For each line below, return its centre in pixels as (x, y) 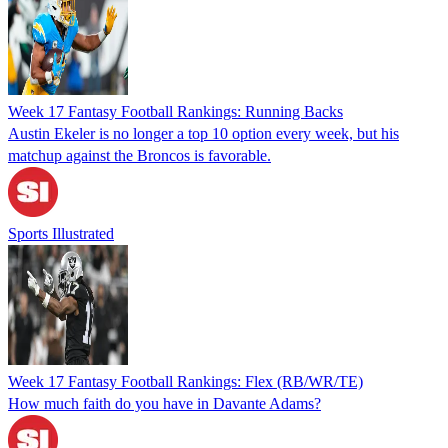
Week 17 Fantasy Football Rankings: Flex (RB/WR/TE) (185, 381)
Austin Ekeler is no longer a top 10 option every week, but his (203, 133)
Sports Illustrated (61, 233)
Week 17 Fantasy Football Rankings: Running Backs (175, 111)
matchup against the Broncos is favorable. (139, 155)
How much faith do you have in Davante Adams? (164, 403)
